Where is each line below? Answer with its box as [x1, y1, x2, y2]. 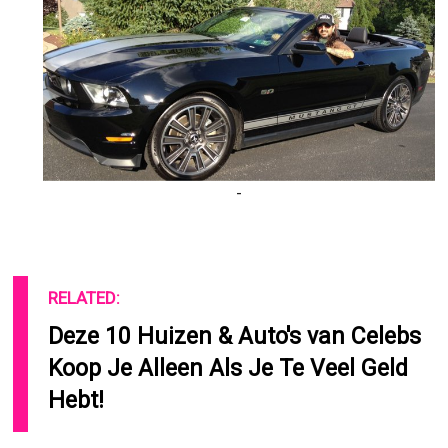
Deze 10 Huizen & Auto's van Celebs [48, 322, 422, 350]
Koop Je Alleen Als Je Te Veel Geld [48, 354, 409, 382]
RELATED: [48, 287, 121, 308]
